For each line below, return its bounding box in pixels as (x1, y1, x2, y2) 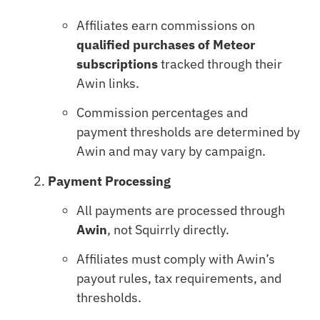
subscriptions (76, 55, 158, 72)
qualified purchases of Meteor (76, 36, 255, 53)
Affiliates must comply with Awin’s (76, 251, 275, 268)
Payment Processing (47, 172, 171, 189)
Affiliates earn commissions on (76, 16, 255, 34)
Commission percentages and (76, 104, 248, 121)
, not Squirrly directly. (106, 221, 229, 238)
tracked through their (157, 55, 282, 72)
